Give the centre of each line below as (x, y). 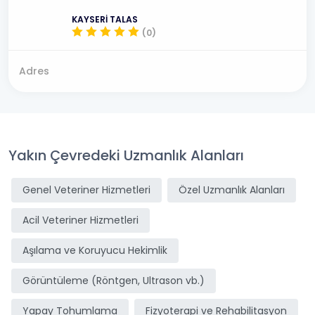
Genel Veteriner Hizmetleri (86, 190)
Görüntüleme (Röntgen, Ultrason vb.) (114, 281)
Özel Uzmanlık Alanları (232, 190)
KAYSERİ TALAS (105, 19)
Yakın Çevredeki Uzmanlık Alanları (126, 155)
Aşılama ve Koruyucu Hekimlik (95, 250)
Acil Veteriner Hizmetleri (81, 220)
